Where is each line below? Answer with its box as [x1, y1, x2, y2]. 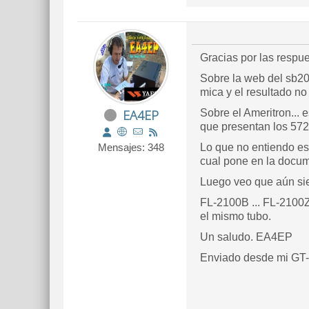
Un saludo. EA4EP [200, 231, 292, 243]
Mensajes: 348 [98, 141, 164, 153]
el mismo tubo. [200, 210, 271, 222]
